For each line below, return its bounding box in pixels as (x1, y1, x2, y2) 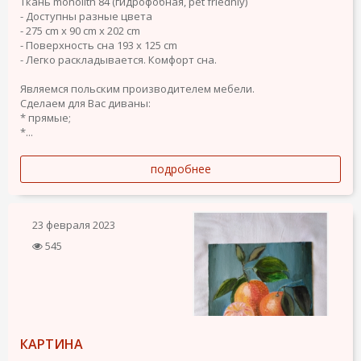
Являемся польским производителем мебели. (20, 81, 255, 96)
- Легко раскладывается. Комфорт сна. (20, 52, 217, 67)
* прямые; (20, 110, 71, 125)
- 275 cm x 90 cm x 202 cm (20, 23, 140, 38)
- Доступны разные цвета (20, 8, 152, 23)
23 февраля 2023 (32, 217, 115, 232)
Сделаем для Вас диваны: (20, 95, 151, 110)
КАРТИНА (20, 334, 83, 353)
